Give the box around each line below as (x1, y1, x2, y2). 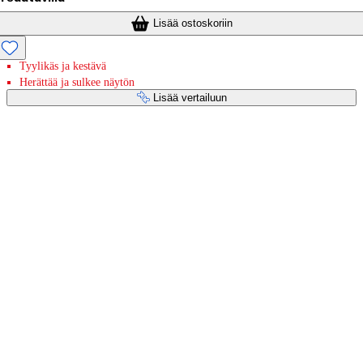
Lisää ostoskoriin (153, 16, 233, 29)
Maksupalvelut (6, 139, 117, 160)
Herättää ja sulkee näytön (19, 75, 135, 88)
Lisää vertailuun (152, 91, 227, 104)
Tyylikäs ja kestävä (19, 59, 106, 72)
